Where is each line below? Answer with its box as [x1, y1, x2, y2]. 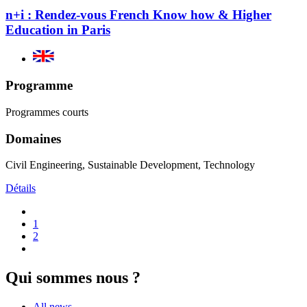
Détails [5, 182, 36, 195]
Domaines [5, 131, 61, 146]
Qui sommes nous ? [5, 269, 140, 287]
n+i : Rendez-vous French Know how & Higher [5, 7, 271, 22]
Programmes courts [5, 106, 88, 118]
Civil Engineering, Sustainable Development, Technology [5, 159, 255, 171]
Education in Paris [5, 22, 110, 37]
